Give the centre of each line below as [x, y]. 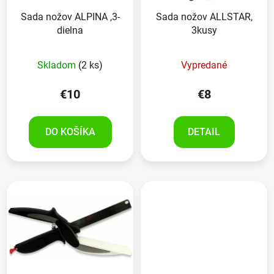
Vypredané [204, 65]
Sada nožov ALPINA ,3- [70, 17]
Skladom [58, 65]
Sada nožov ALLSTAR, [204, 17]
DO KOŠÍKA [70, 132]
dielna [70, 31]
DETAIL [204, 132]
